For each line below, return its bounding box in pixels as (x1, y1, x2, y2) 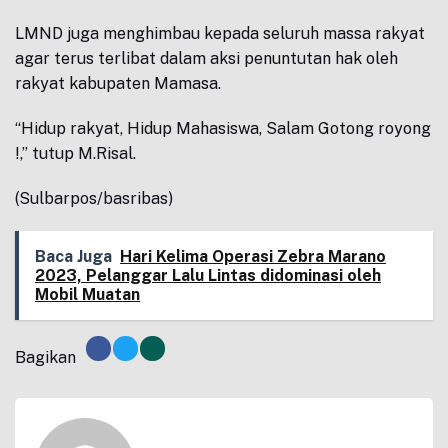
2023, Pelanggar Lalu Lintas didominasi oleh (35, 266, 381, 285)
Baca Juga (35, 247, 112, 266)
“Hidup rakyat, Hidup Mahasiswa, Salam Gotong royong (15, 119, 431, 138)
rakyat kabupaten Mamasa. (15, 74, 221, 93)
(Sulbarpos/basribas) (15, 189, 173, 208)
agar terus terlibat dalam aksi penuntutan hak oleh (15, 49, 398, 68)
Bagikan (15, 347, 76, 367)
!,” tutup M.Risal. (15, 144, 136, 163)
